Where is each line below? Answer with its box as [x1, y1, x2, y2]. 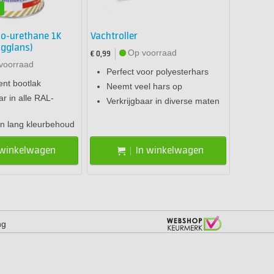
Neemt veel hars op [106, 81, 183, 92]
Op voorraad [128, 48, 177, 58]
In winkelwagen [136, 144, 204, 157]
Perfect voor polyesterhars [106, 67, 209, 77]
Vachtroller [91, 31, 138, 43]
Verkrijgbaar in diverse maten [106, 96, 220, 106]
